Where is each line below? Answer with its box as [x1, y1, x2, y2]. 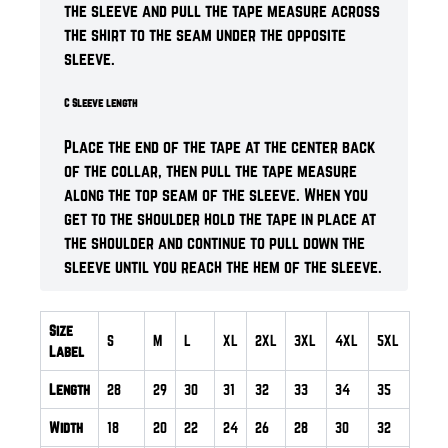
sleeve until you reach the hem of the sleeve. [64, 257, 382, 276]
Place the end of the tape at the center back [64, 137, 376, 156]
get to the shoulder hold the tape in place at [64, 209, 376, 228]
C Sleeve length [64, 96, 137, 109]
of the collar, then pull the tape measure [64, 161, 357, 180]
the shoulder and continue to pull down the [64, 233, 365, 252]
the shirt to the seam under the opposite [64, 25, 346, 44]
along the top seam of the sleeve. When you [64, 185, 368, 204]
